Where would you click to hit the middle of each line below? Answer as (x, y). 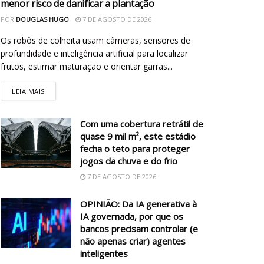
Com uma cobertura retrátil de (142, 123)
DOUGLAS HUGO (42, 19)
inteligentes (104, 253)
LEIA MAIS (28, 91)
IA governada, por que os (132, 216)
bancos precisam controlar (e (139, 228)
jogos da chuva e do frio (129, 161)
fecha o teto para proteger (135, 148)
